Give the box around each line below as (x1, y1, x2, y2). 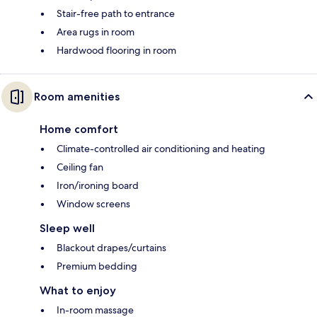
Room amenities (34, 90, 120, 104)
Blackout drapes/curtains (57, 241, 166, 255)
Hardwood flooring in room (57, 44, 176, 57)
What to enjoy (40, 284, 116, 298)
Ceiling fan (57, 161, 103, 174)
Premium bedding (57, 260, 137, 273)
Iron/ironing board (57, 179, 139, 192)
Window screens (57, 197, 130, 211)
